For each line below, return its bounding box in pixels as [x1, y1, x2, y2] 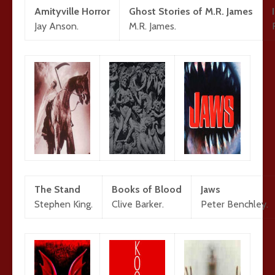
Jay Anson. [34, 20, 79, 32]
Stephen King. [34, 198, 93, 210]
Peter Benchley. [201, 198, 268, 210]
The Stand [34, 184, 80, 195]
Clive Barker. [112, 198, 164, 210]
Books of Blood [112, 184, 182, 195]
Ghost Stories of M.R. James [129, 6, 253, 17]
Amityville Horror [34, 6, 110, 17]
